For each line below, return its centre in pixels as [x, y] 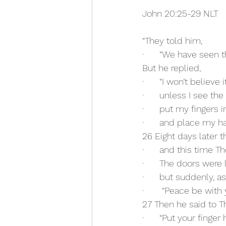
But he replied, [172, 68]
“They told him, [172, 41]
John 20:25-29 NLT [180, 14]
